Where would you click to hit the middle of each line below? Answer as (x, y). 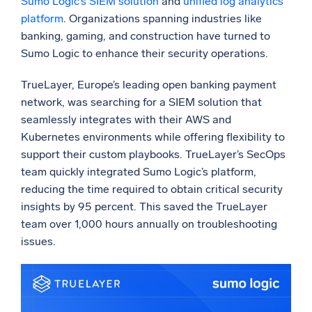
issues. (38, 242)
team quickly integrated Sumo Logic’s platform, (139, 172)
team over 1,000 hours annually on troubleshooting (149, 224)
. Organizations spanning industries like (163, 19)
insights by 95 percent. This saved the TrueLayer (144, 207)
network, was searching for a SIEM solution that (141, 102)
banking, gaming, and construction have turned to (146, 36)
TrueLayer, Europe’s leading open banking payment (149, 85)
